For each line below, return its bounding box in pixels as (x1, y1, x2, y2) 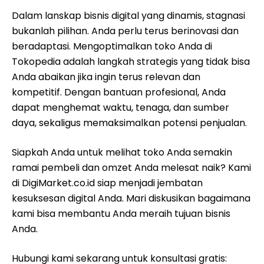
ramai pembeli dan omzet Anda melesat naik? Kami (12, 161, 251, 174)
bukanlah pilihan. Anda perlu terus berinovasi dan (12, 24, 239, 38)
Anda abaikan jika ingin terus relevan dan (12, 70, 200, 84)
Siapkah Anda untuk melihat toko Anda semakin (12, 146, 232, 159)
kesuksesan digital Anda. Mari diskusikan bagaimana (12, 192, 250, 205)
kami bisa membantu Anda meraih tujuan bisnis (12, 207, 230, 220)
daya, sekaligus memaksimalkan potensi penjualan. (12, 116, 247, 130)
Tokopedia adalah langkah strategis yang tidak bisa (12, 55, 250, 68)
